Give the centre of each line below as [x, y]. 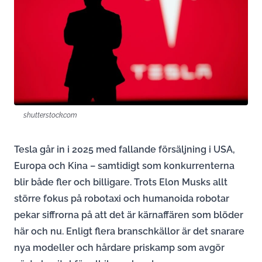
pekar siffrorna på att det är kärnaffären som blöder [129, 215]
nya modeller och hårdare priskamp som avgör [119, 248]
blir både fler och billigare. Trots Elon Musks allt [121, 182]
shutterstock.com [50, 115]
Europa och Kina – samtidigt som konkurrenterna [124, 166]
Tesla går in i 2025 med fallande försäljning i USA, [125, 150]
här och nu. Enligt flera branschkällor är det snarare [129, 232]
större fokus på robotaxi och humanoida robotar [122, 199]
